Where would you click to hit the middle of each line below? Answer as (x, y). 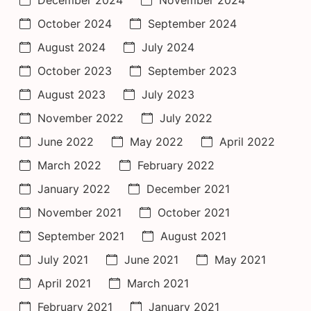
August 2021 (193, 236)
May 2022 (157, 141)
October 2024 (75, 23)
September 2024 (192, 23)
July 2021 (63, 259)
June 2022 (66, 141)
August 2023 (72, 94)
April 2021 (64, 283)
